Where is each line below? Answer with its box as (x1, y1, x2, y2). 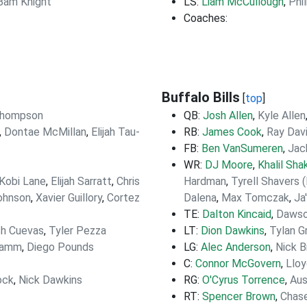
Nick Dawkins (19, 273, 82, 286)
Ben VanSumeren (201, 142, 283, 155)
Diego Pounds (27, 241, 94, 254)
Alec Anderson (201, 241, 271, 254)
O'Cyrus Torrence (202, 273, 285, 286)
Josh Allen (203, 109, 253, 122)
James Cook (202, 125, 262, 138)
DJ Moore (205, 158, 253, 171)
